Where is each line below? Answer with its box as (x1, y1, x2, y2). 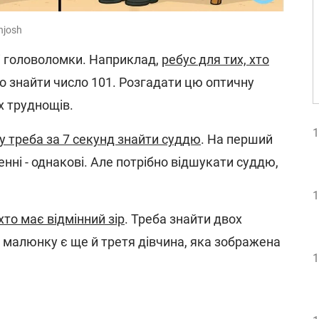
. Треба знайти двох (125, 211, 242, 227)
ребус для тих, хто (162, 52, 269, 68)
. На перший (201, 132, 273, 147)
